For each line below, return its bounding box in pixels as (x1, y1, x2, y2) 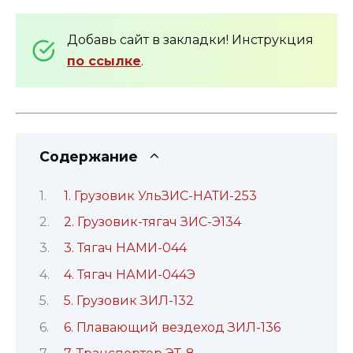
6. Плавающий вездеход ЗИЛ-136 (63, 319, 281, 335)
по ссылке (67, 54, 141, 69)
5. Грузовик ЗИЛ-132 (63, 293, 194, 309)
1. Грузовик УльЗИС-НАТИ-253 (63, 188, 257, 203)
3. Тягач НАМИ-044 (63, 240, 187, 256)
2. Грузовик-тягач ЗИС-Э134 (63, 214, 241, 229)
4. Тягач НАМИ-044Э (63, 266, 195, 282)
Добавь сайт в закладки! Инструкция (67, 32, 314, 48)
